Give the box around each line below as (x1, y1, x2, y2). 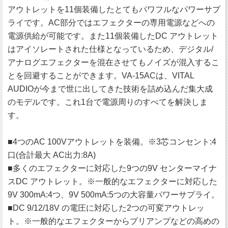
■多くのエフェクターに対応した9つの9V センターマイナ (8, 164, 217, 173)
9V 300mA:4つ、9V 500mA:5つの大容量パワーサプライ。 (8, 190, 219, 199)
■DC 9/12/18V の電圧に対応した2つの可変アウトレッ (8, 204, 205, 213)
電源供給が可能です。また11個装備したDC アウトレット (8, 32, 218, 41)
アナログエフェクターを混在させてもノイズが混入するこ (8, 58, 219, 67)
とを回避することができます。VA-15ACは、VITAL (8, 71, 194, 80)
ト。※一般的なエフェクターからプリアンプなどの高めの (8, 217, 219, 226)
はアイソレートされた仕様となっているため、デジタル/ (8, 45, 213, 54)
